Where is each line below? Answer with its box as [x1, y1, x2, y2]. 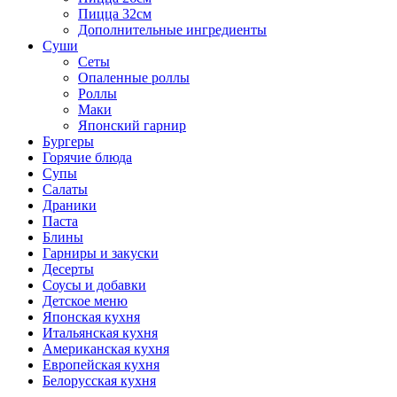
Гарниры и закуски [43, 245, 159, 261]
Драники [43, 198, 97, 213]
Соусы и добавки [43, 277, 146, 292]
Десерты [43, 261, 94, 276]
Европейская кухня [43, 357, 160, 372]
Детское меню [43, 293, 128, 308]
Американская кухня [43, 341, 169, 356]
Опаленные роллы [78, 70, 190, 85]
